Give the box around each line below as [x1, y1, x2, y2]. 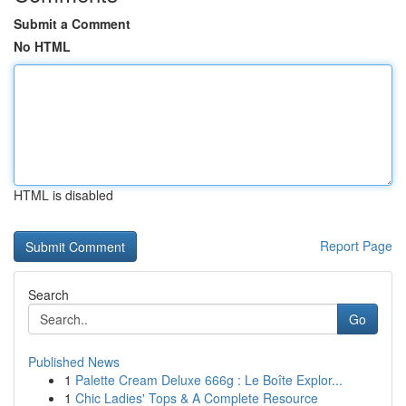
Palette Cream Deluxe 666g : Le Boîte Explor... [75, 371, 343, 389]
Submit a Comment [14, 14, 130, 33]
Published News [28, 353, 120, 371]
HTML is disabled [14, 186, 113, 204]
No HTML [14, 37, 71, 55]
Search [28, 285, 69, 304]
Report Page [320, 237, 392, 255]
